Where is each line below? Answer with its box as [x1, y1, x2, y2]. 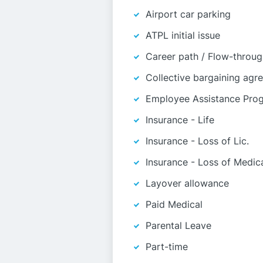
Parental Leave [146, 220, 211, 231]
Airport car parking [146, 8, 231, 20]
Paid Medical [146, 198, 203, 210]
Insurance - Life [146, 114, 214, 126]
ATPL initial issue [146, 29, 220, 41]
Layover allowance [146, 177, 229, 189]
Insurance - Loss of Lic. [146, 135, 249, 147]
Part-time [146, 241, 188, 252]
